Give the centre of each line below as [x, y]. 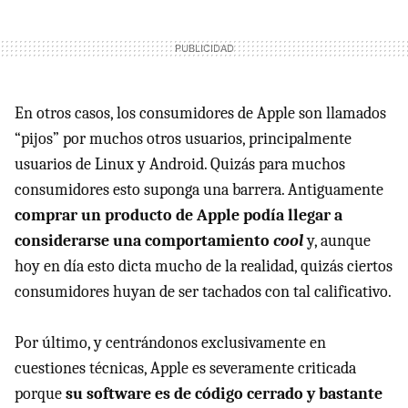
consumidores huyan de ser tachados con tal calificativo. [203, 291]
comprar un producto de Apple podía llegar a [178, 215]
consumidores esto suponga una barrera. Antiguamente [199, 189]
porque [40, 393]
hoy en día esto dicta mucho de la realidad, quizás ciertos [204, 266]
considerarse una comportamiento [144, 240]
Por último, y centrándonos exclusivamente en [170, 342]
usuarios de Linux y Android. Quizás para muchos [180, 164]
